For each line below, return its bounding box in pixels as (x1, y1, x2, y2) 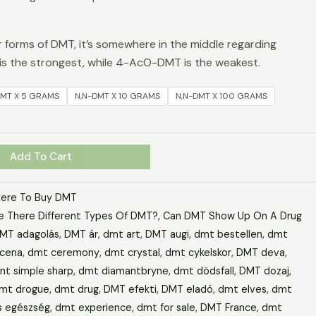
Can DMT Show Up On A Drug (162, 209, 302, 222)
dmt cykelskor (164, 245, 231, 259)
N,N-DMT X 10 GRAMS (74, 90, 160, 102)
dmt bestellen (193, 227, 262, 241)
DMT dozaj (238, 264, 289, 277)
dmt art (102, 227, 140, 241)
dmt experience (54, 300, 132, 314)
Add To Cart (10, 149, 73, 164)
